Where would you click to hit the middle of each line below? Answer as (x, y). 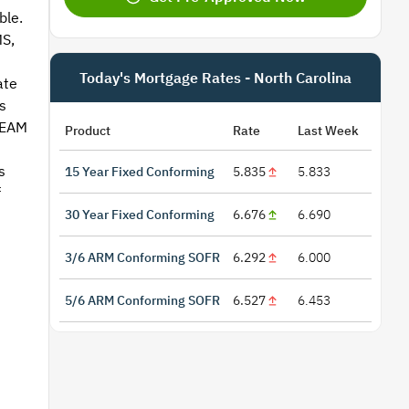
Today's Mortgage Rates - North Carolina (215, 78)
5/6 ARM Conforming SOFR (142, 301)
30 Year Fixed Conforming (140, 215)
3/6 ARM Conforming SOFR (142, 258)
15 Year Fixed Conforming (140, 172)
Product (88, 131)
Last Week (329, 131)
